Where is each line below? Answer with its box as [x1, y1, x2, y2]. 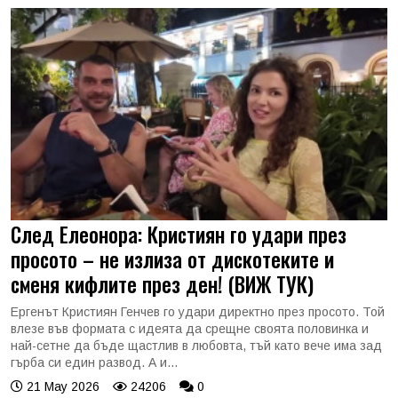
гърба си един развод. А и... [11, 354, 178, 370]
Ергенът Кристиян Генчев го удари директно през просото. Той [11, 304, 385, 319]
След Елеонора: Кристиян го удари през [11, 218, 346, 250]
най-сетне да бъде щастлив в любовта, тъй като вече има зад [11, 338, 382, 353]
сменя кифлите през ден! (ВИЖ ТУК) [11, 267, 314, 299]
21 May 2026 [23, 378, 99, 394]
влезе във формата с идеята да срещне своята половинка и [11, 321, 369, 336]
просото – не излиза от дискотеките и [11, 243, 334, 275]
